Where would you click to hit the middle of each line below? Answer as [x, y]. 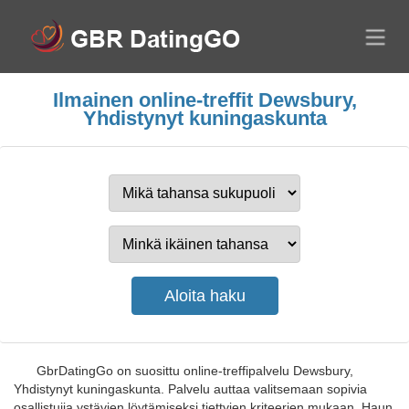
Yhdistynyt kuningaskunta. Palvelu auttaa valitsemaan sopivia [190, 389]
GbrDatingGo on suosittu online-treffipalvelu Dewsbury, [195, 371]
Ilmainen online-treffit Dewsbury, [204, 100]
